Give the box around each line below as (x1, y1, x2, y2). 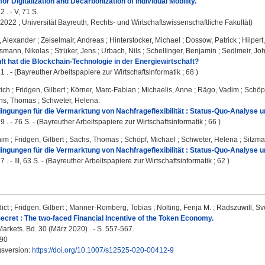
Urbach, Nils (101, 47, 141, 55)
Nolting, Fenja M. (157, 203, 211, 212)
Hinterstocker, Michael (109, 36, 180, 44)
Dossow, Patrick (186, 36, 237, 44)
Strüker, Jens (54, 47, 96, 55)
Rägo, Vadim (198, 86, 239, 94)
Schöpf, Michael (124, 135, 176, 144)
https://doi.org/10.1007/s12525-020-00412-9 (32, 246, 174, 254)
